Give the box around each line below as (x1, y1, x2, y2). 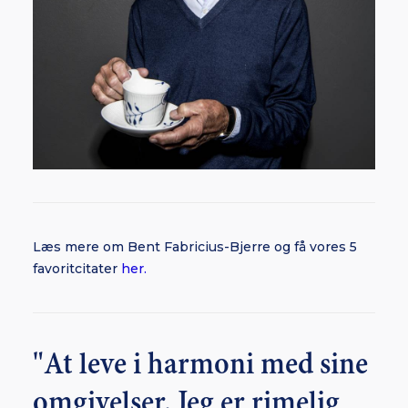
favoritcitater (33, 260, 121, 277)
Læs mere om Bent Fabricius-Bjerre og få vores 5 (33, 239, 357, 255)
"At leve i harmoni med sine (33, 349, 368, 381)
